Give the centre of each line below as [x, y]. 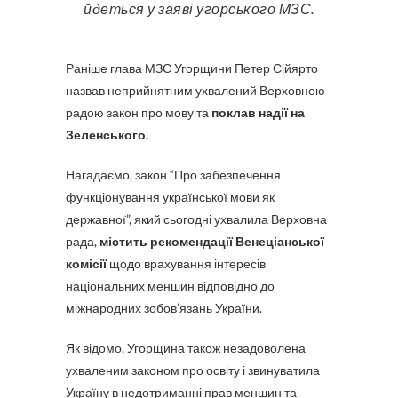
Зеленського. [107, 135]
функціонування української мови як [170, 197]
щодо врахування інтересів [186, 263]
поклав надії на [258, 112]
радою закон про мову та [139, 112]
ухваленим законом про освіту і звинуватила [193, 370]
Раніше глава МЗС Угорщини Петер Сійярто [192, 68]
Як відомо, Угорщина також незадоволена [186, 348]
